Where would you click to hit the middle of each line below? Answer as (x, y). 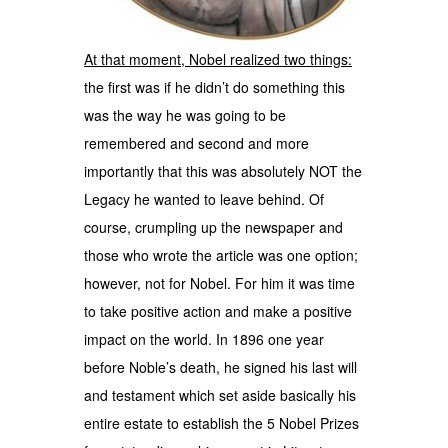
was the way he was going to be (185, 114)
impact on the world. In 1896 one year (204, 338)
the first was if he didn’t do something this (214, 86)
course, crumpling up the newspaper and (213, 226)
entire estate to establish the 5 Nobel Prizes (221, 422)
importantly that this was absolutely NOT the (223, 170)
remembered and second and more (196, 142)
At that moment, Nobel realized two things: (218, 58)
